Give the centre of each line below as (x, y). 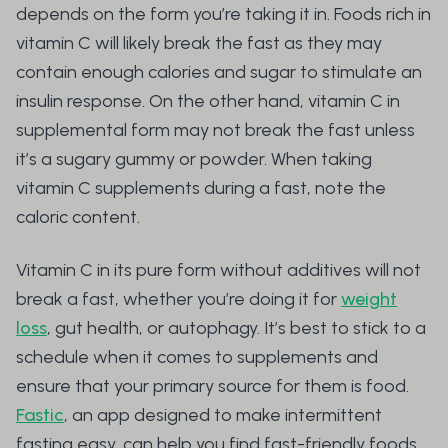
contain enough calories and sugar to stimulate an (219, 72)
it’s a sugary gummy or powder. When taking (194, 159)
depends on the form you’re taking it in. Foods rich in (223, 14)
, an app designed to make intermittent (223, 415)
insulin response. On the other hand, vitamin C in (208, 101)
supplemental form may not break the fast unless (215, 130)
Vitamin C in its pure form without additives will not (218, 270)
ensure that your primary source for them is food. (212, 386)
